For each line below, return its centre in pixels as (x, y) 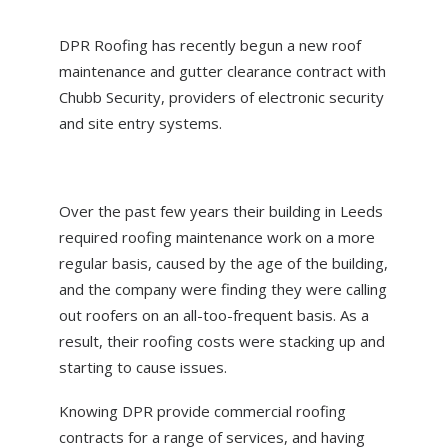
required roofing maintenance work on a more (216, 237)
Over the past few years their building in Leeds (220, 211)
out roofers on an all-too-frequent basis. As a (213, 315)
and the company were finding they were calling (222, 289)
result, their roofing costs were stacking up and (221, 341)
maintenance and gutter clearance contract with (222, 71)
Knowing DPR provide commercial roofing (202, 411)
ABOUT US (79, 16)
